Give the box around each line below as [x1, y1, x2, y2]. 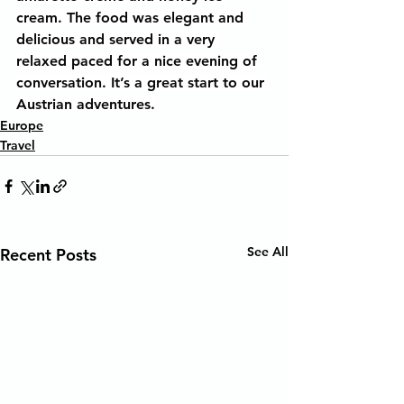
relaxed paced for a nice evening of [16, 52, 262, 69]
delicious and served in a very [16, 31, 219, 48]
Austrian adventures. [16, 96, 155, 113]
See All [247, 243, 289, 260]
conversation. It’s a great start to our [16, 74, 269, 91]
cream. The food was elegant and [16, 9, 248, 26]
